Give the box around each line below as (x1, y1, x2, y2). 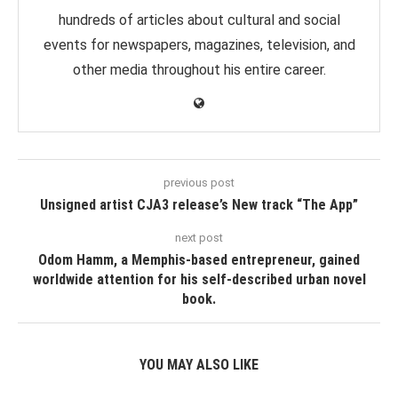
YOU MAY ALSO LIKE (139, 356, 259, 373)
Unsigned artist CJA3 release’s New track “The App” (40, 196, 358, 213)
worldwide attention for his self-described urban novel (32, 271, 366, 288)
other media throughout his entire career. (72, 61, 326, 78)
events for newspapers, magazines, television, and (43, 36, 355, 53)
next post (175, 231, 223, 244)
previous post (163, 176, 235, 189)
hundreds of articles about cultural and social (58, 12, 340, 28)
